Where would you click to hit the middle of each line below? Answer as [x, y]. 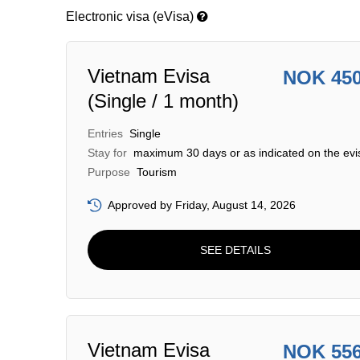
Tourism [157, 172]
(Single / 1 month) [163, 101]
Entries [105, 133]
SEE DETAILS [235, 250]
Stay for [107, 153]
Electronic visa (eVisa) [131, 16]
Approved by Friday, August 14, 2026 [202, 205]
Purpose [109, 172]
